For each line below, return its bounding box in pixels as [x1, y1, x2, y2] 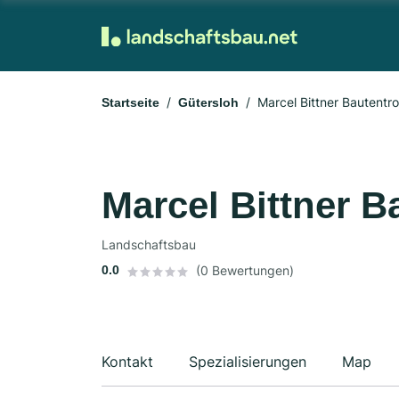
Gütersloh [178, 95, 239, 110]
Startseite [102, 95, 159, 110]
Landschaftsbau [102, 237, 196, 252]
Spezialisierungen [189, 353, 306, 370]
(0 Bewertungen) [196, 263, 294, 278]
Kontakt [102, 353, 153, 370]
